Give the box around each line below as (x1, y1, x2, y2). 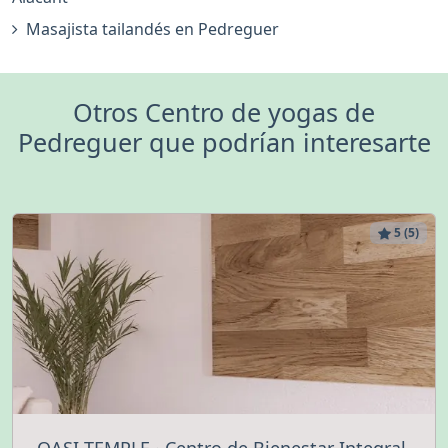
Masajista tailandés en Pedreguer (26, 18, 279, 41)
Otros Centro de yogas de (73, 95, 375, 130)
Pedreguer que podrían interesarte (17, 125, 431, 160)
